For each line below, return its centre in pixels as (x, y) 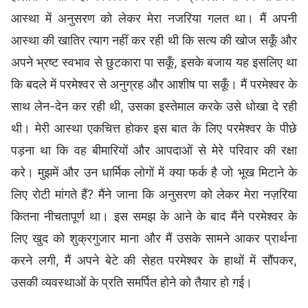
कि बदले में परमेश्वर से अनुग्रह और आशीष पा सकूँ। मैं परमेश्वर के (154, 84)
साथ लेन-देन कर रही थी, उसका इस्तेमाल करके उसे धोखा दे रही (154, 106)
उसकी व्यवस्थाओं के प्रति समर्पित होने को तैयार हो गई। (132, 282)
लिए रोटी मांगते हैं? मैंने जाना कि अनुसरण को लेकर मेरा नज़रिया (154, 194)
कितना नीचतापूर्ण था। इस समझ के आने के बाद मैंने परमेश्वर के (154, 216)
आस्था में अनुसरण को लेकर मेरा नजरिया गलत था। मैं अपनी (154, 18)
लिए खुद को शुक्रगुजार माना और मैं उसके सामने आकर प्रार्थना (154, 238)
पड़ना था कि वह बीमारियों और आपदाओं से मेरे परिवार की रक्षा (154, 150)
